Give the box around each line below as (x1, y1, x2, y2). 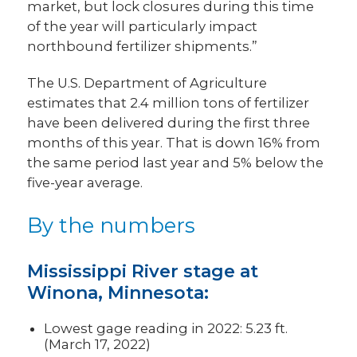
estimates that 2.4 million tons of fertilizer (27, 94, 310, 111)
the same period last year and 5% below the (27, 154, 324, 171)
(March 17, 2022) (44, 335, 151, 352)
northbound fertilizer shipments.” (27, 37, 261, 54)
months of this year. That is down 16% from (27, 134, 321, 151)
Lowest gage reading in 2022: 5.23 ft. (44, 320, 288, 336)
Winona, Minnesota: (27, 281, 210, 304)
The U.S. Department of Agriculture (27, 74, 268, 91)
